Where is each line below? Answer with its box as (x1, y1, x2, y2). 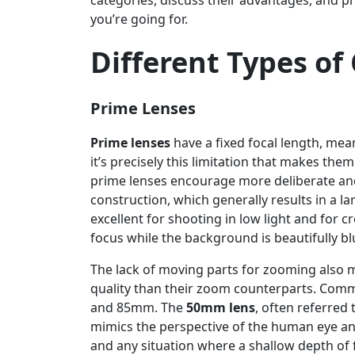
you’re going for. (90, 10, 188, 29)
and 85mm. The (90, 299, 186, 317)
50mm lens (186, 299, 255, 317)
